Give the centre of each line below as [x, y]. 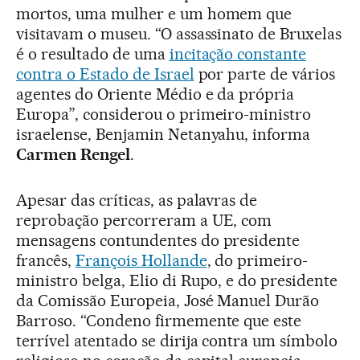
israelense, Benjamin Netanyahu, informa [164, 135]
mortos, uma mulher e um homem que [154, 14]
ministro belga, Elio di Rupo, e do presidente [177, 281]
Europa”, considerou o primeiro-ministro [164, 115]
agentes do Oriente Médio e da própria [155, 94]
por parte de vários [265, 74]
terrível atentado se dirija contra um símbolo [177, 341]
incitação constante [238, 54]
